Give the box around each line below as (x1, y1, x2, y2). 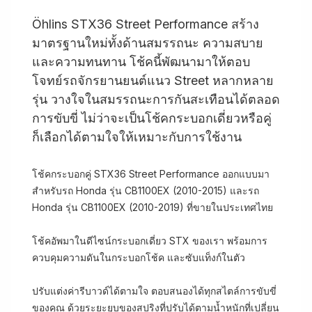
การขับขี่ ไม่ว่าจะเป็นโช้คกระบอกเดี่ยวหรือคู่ (32, 111, 272, 125)
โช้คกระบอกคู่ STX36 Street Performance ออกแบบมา (32, 168, 270, 180)
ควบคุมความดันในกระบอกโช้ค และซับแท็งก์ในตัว (32, 251, 245, 263)
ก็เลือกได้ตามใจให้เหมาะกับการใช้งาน (32, 130, 242, 144)
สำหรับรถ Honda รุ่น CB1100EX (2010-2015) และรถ (32, 185, 259, 196)
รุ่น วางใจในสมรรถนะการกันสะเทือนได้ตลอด (32, 92, 280, 107)
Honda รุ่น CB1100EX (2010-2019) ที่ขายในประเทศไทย (32, 201, 273, 213)
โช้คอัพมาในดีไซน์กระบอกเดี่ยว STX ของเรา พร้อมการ (32, 235, 267, 247)
